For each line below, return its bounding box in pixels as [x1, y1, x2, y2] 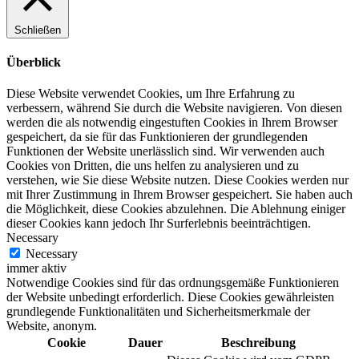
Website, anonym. [6, 319, 97, 333]
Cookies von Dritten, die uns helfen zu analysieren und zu [6, 159, 299, 173]
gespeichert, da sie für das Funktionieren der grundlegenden [6, 130, 308, 144]
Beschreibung [221, 336, 296, 350]
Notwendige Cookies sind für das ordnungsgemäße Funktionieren [6, 276, 339, 290]
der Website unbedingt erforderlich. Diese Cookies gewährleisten [6, 290, 334, 305]
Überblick [6, 54, 61, 69]
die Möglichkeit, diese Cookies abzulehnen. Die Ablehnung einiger [6, 202, 345, 216]
